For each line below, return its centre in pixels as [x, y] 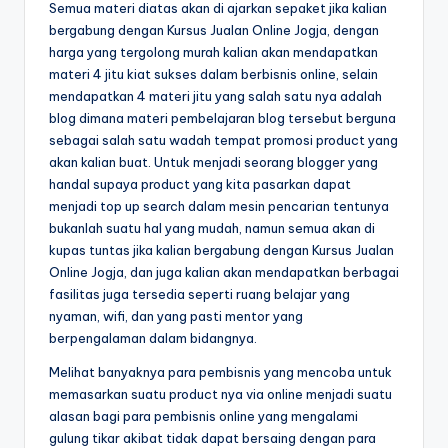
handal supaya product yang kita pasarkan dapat [200, 184]
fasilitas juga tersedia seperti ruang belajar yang [199, 294]
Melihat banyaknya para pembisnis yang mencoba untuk [220, 372]
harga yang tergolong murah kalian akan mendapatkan [213, 52]
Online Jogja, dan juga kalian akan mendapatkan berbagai [224, 272]
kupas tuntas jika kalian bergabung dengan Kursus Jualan [221, 250]
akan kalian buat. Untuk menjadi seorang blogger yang [213, 162]
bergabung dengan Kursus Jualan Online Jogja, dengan [214, 30]
